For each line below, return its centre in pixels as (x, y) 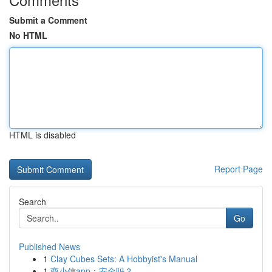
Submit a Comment (48, 20)
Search (32, 202)
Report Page (239, 169)
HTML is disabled (42, 135)
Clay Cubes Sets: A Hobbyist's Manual (124, 259)
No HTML (28, 35)
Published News (49, 246)
